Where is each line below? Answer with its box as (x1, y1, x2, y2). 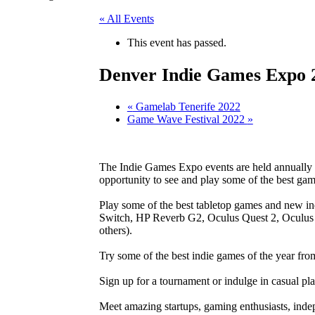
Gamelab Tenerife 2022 (132, 101, 240, 113)
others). (98, 224, 132, 237)
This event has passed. (127, 37, 226, 49)
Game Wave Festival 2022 (127, 113, 247, 126)
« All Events (98, 13, 154, 25)
